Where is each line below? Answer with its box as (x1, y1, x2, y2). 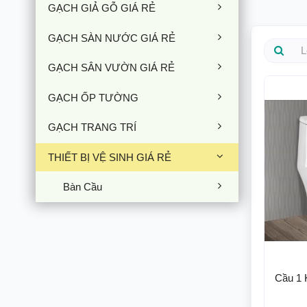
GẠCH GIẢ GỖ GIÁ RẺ (48, 2, 156, 14)
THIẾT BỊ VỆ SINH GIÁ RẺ (48, 151, 171, 163)
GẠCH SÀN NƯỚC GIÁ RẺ (48, 32, 175, 44)
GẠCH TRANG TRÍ (48, 121, 136, 134)
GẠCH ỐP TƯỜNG (48, 91, 138, 103)
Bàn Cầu (63, 181, 102, 193)
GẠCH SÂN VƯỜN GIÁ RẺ (48, 62, 175, 74)
